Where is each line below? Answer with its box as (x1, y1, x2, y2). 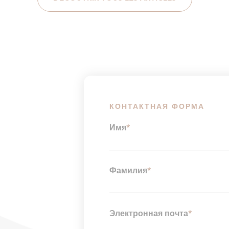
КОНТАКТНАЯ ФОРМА (109, 103, 204, 111)
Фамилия (109, 167, 147, 176)
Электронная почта (109, 210, 188, 219)
